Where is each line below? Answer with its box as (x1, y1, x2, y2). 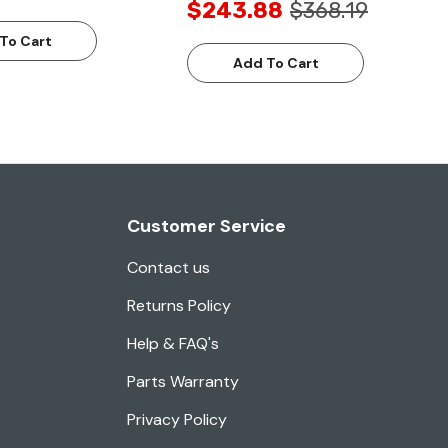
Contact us (127, 257, 210, 279)
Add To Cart (232, 54, 319, 73)
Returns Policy (127, 295, 231, 317)
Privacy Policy (127, 409, 227, 431)
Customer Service (127, 214, 286, 239)
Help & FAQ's (127, 333, 219, 355)
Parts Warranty (127, 371, 239, 393)
